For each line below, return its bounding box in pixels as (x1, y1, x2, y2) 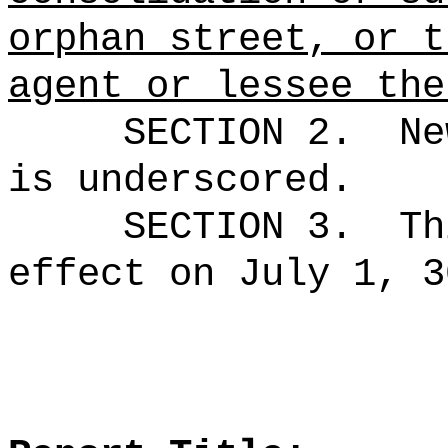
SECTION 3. (123, 205, 353, 250)
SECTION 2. (123, 111, 353, 156)
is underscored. (8, 158, 353, 203)
